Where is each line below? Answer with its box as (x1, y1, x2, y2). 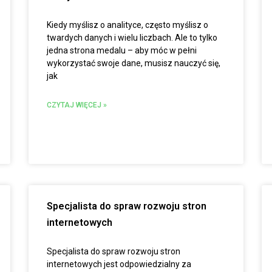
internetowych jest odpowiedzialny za (47, 259, 192, 269)
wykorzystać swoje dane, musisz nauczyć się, (47, 58, 221, 68)
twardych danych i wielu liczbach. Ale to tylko (47, 33, 218, 42)
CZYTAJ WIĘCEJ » (47, 101, 107, 109)
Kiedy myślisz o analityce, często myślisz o (47, 20, 209, 30)
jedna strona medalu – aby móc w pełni (47, 46, 197, 55)
